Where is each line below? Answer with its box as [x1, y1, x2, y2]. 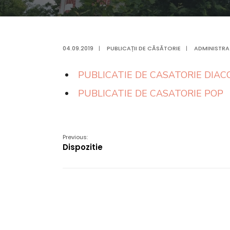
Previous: [63, 133, 88, 141]
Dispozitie [63, 142, 103, 152]
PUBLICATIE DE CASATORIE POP [78, 87, 223, 100]
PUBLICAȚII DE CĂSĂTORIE [107, 44, 181, 52]
